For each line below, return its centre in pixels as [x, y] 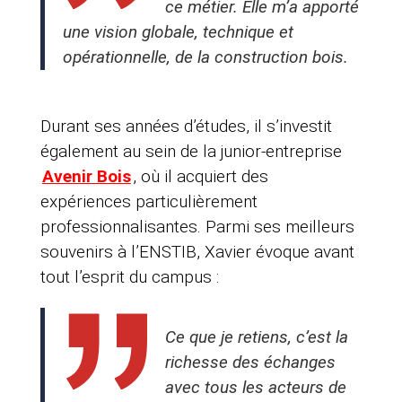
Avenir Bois [86, 177]
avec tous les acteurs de [255, 388]
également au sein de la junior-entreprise [191, 152]
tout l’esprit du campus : [129, 277]
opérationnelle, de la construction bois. [205, 57]
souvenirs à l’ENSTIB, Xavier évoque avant [197, 252]
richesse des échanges [250, 363]
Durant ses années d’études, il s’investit [186, 127]
